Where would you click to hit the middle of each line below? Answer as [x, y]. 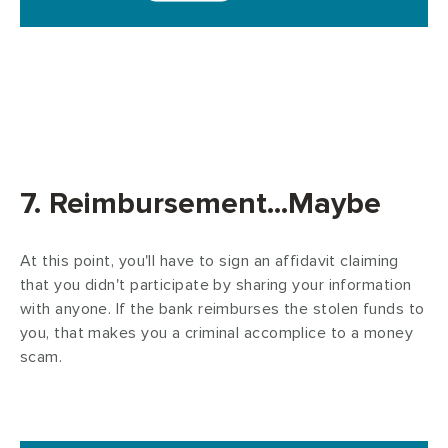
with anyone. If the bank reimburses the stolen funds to [222, 309]
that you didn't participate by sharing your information [216, 285]
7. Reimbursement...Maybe [200, 204]
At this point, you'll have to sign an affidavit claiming [209, 261]
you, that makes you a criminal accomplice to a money [217, 333]
